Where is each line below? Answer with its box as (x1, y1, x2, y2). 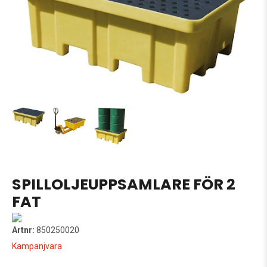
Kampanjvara (12, 241, 62, 251)
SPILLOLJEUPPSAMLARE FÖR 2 (12, 173, 235, 195)
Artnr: (12, 225, 35, 235)
